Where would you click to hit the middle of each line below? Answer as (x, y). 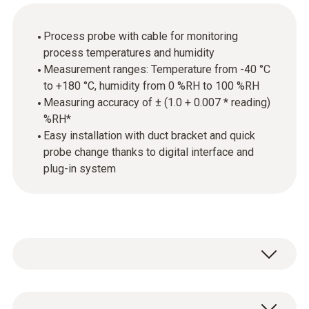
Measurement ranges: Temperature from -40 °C (157, 69)
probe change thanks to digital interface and (149, 152)
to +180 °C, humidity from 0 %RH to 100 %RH (151, 86)
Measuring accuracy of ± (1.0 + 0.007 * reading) (157, 102)
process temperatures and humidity (129, 53)
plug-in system (80, 169)
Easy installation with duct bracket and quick (149, 136)
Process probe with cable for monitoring (141, 36)
